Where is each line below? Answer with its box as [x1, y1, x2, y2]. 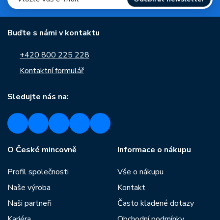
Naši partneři [7, 198, 52, 209]
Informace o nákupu [117, 144, 191, 155]
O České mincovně [7, 144, 77, 155]
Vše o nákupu [117, 166, 164, 177]
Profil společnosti [7, 166, 69, 177]
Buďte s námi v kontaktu [7, 27, 100, 38]
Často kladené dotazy [117, 198, 194, 209]
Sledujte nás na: [7, 91, 69, 102]
